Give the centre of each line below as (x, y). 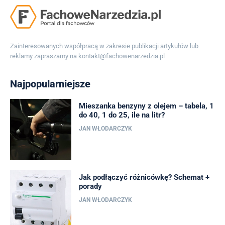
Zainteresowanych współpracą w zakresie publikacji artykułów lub (104, 46)
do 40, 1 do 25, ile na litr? (122, 115)
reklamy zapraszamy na (44, 56)
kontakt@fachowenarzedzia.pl (122, 56)
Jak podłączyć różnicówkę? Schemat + (144, 178)
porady (91, 187)
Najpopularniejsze (50, 84)
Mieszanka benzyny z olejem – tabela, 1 (147, 106)
